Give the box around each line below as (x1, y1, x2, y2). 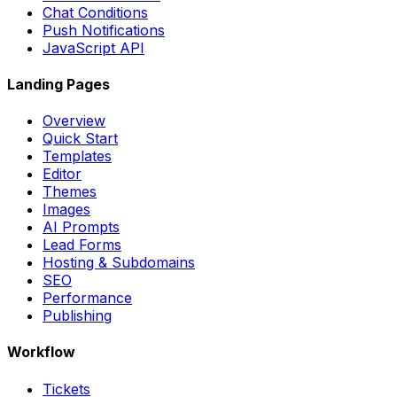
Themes (43, 183, 97, 201)
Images (43, 200, 90, 219)
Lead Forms (43, 236, 121, 254)
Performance (43, 289, 132, 307)
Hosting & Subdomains (43, 253, 195, 272)
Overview (43, 112, 105, 130)
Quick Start (43, 129, 118, 148)
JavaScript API (43, 38, 144, 57)
